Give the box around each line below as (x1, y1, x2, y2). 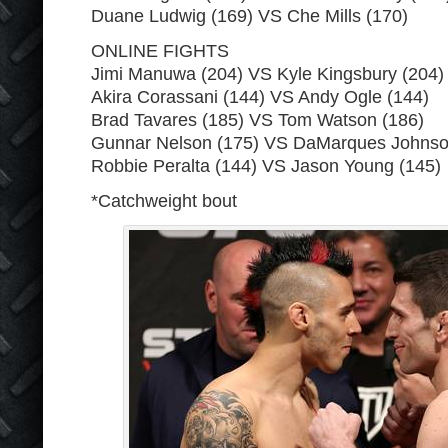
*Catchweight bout (91, 191, 237, 211)
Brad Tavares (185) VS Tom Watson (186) (91, 110, 424, 130)
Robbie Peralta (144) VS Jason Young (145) (91, 156, 441, 176)
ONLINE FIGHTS (91, 41, 229, 61)
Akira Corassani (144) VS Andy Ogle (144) (91, 87, 429, 107)
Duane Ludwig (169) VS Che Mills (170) (91, 6, 408, 26)
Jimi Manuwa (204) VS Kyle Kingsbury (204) (91, 64, 444, 84)
